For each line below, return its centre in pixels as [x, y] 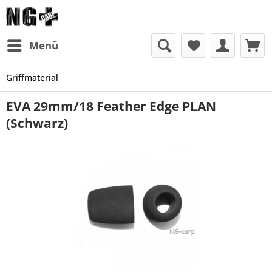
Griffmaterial [32, 77]
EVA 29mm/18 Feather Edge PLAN [111, 106]
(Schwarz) [37, 123]
